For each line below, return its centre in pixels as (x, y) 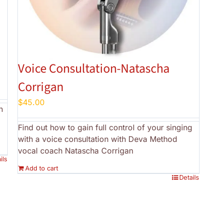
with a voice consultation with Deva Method (97, 139)
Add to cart (41, 168)
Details (189, 178)
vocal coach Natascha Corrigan (75, 151)
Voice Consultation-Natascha (93, 69)
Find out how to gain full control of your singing (105, 128)
